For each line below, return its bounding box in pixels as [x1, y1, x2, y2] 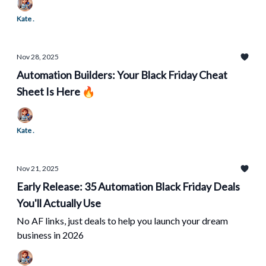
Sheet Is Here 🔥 [17, 85, 95, 98]
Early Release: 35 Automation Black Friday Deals [17, 180, 240, 193]
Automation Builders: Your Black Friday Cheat [17, 68, 227, 81]
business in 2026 [17, 229, 84, 240]
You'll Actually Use [17, 197, 101, 210]
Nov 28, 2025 [17, 52, 59, 61]
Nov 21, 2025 [17, 164, 59, 173]
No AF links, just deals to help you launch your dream [17, 215, 228, 226]
